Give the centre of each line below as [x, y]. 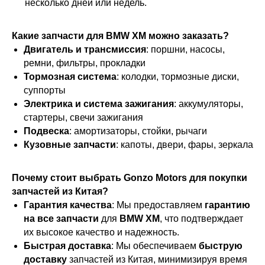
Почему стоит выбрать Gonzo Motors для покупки [130, 178]
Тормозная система [70, 77]
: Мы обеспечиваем [155, 246]
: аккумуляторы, [209, 104]
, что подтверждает [201, 219]
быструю [221, 246]
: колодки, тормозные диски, [178, 77]
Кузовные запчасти [70, 145]
